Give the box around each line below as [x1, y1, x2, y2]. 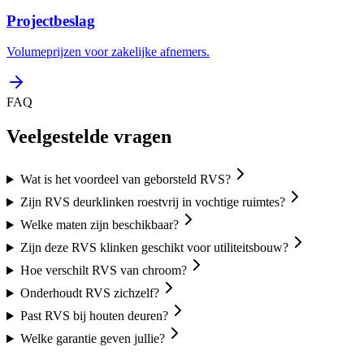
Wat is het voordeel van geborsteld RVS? [19, 172, 231, 187]
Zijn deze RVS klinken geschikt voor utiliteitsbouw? [19, 240, 288, 255]
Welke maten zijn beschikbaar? [19, 218, 179, 232]
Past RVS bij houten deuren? [19, 309, 168, 323]
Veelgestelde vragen [6, 126, 171, 148]
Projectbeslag [6, 11, 95, 29]
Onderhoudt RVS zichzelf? [19, 286, 159, 301]
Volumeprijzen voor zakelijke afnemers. [6, 45, 210, 59]
